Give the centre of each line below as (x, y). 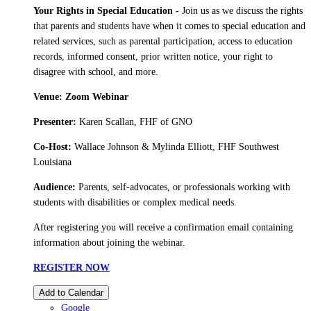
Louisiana (52, 162)
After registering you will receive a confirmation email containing (163, 227)
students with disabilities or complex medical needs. (135, 202)
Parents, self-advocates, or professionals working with (184, 187)
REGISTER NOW (72, 267)
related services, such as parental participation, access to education (163, 41)
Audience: (56, 187)
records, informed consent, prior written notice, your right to (153, 56)
